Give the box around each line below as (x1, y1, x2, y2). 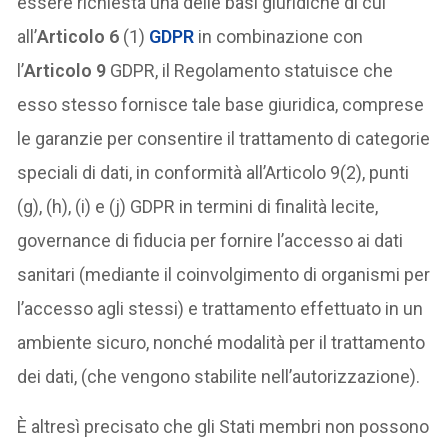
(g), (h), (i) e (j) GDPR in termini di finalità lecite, (17, 195, 379, 217)
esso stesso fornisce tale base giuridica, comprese (17, 93, 425, 115)
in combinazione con (198, 25, 364, 47)
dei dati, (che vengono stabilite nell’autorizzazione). (17, 365, 421, 387)
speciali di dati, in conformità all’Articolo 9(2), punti (17, 161, 410, 183)
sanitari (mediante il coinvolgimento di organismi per (17, 263, 431, 285)
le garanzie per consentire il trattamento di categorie (17, 127, 431, 149)
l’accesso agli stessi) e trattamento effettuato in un (17, 297, 424, 319)
